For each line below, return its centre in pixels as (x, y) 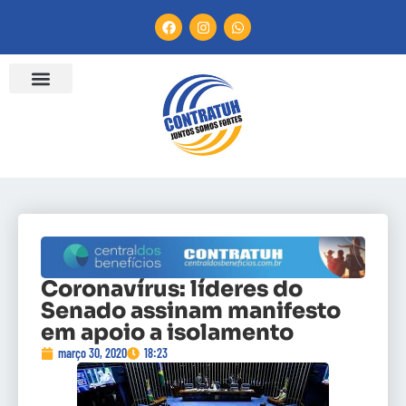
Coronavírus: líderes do (172, 290)
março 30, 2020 (92, 353)
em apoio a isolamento (167, 333)
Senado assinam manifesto (191, 311)
